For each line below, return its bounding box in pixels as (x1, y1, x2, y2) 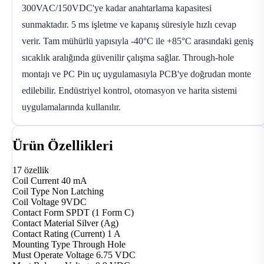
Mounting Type (12, 239, 70, 250)
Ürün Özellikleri (12, 137, 113, 153)
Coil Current (12, 176, 59, 186)
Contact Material (12, 218, 74, 229)
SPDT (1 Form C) (66, 207, 134, 218)
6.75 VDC (96, 250, 136, 260)
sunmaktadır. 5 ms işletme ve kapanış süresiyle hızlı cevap (22, 19, 236, 29)
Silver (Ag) (77, 218, 118, 229)
